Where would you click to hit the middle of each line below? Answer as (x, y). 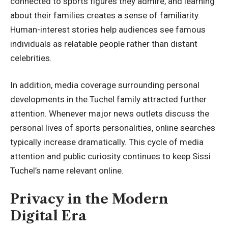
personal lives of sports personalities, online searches (113, 128)
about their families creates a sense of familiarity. (105, 15)
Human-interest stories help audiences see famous (108, 29)
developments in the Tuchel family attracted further (108, 99)
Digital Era (48, 216)
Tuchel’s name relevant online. (67, 170)
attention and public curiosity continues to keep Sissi (110, 156)
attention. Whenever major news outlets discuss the (110, 113)
